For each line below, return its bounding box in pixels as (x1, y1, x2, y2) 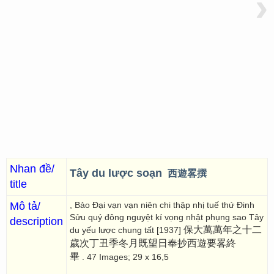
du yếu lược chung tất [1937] (70, 225, 181, 235)
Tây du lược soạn (70, 167, 165, 179)
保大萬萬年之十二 (181, 224, 262, 235)
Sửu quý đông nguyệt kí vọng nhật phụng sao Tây (70, 212, 264, 222)
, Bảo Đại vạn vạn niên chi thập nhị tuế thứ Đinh (70, 200, 254, 210)
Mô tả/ (10, 200, 40, 212)
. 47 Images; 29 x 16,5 (80, 252, 171, 262)
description (10, 215, 63, 228)
